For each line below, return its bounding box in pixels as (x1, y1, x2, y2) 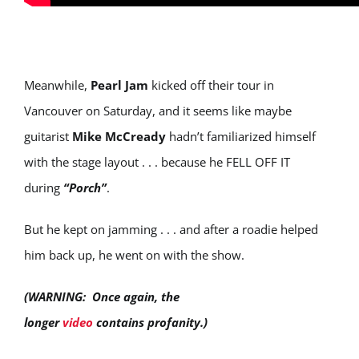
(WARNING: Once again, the (24, 288, 179, 305)
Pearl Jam (91, 77, 151, 93)
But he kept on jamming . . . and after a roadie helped (24, 221, 318, 237)
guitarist (24, 128, 72, 144)
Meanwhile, (24, 77, 91, 93)
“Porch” (63, 179, 107, 196)
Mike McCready (72, 128, 169, 144)
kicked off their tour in (151, 77, 274, 93)
